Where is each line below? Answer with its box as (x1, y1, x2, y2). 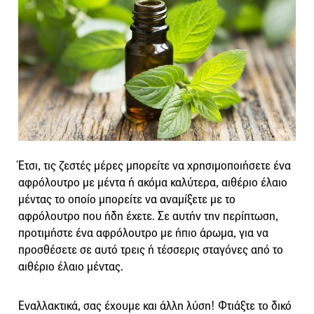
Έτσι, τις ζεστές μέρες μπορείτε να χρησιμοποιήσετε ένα (18, 158, 291, 173)
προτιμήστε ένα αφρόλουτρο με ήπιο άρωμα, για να (18, 225, 268, 240)
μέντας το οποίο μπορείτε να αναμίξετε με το (18, 191, 235, 207)
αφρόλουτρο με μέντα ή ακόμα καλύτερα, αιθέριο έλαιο (18, 175, 287, 190)
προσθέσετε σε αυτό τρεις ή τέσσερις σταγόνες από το (18, 242, 283, 257)
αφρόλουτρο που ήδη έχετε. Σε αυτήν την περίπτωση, (18, 208, 278, 224)
